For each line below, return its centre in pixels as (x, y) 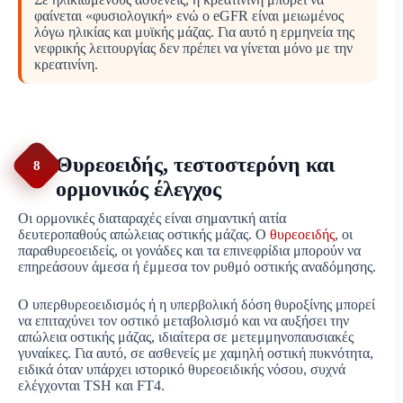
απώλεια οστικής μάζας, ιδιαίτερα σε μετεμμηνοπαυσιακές (186, 337)
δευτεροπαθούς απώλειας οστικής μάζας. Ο (144, 235)
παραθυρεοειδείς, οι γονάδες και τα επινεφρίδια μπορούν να (189, 251)
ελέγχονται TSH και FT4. (91, 386)
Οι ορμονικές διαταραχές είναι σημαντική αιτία (152, 219)
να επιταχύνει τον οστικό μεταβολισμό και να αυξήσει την (184, 321)
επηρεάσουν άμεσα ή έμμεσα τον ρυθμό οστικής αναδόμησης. (197, 267)
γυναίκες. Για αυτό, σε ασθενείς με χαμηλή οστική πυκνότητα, (196, 354)
